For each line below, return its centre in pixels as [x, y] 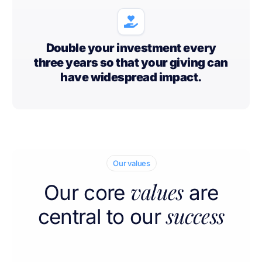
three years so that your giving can [131, 63]
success [195, 216]
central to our [99, 217]
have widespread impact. [131, 77]
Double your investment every [131, 48]
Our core [85, 193]
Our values [132, 163]
